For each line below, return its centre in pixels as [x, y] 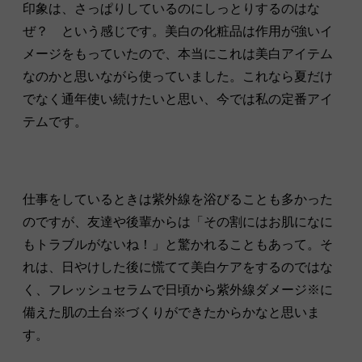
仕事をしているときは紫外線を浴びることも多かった [178, 199]
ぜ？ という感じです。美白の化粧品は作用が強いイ [178, 31]
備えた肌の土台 [68, 312]
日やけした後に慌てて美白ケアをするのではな [197, 267]
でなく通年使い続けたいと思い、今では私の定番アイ [178, 99]
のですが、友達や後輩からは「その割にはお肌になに [178, 221]
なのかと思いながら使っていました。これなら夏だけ [178, 76]
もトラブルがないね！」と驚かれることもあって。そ [178, 244]
